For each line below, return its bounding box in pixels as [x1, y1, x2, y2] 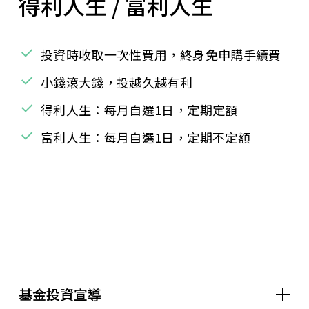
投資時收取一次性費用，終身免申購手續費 [40, 45, 281, 63]
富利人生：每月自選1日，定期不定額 [40, 128, 250, 146]
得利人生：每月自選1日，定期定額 [40, 100, 238, 119]
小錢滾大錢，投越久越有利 [40, 72, 193, 91]
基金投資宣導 [19, 283, 102, 304]
